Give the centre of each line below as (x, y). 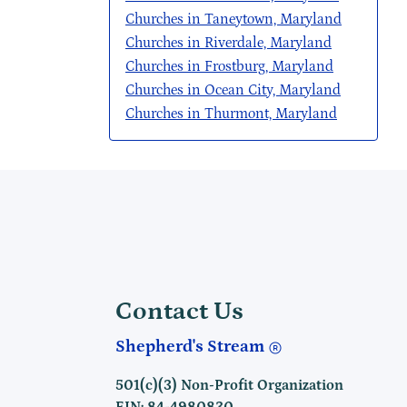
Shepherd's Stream (191, 347)
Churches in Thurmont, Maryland (231, 114)
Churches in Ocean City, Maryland (233, 90)
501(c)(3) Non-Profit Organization (229, 385)
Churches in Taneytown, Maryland (233, 19)
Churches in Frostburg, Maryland (229, 66)
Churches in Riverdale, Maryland (228, 43)
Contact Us (179, 312)
